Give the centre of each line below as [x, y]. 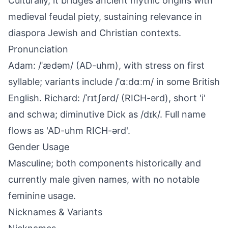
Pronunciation [38, 49]
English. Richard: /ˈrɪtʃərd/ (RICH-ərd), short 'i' [107, 98]
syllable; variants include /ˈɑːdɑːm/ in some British [114, 82]
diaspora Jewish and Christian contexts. [95, 33]
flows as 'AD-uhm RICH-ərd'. [69, 131]
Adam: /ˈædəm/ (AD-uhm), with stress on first [106, 65]
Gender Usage [39, 147]
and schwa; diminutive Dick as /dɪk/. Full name [107, 114]
